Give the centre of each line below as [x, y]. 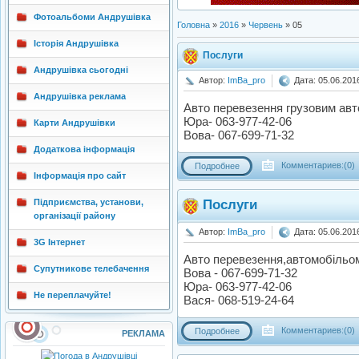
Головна [194, 25]
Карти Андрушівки [75, 123]
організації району [75, 216]
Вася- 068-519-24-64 [239, 300]
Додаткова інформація [84, 149]
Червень [266, 25]
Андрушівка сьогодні [81, 70]
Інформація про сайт [80, 175]
